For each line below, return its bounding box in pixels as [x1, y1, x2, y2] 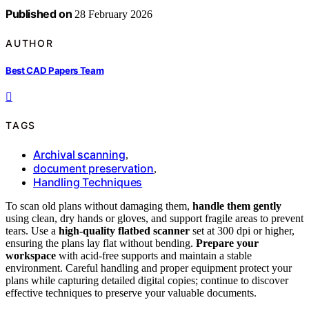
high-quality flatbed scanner [59, 224, 190, 237]
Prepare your [196, 237, 259, 249]
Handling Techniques [33, 175, 143, 189]
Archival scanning [33, 147, 126, 161]
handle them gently [192, 199, 281, 212]
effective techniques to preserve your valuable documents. [6, 286, 257, 299]
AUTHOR [6, 37, 54, 49]
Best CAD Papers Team [6, 64, 104, 76]
